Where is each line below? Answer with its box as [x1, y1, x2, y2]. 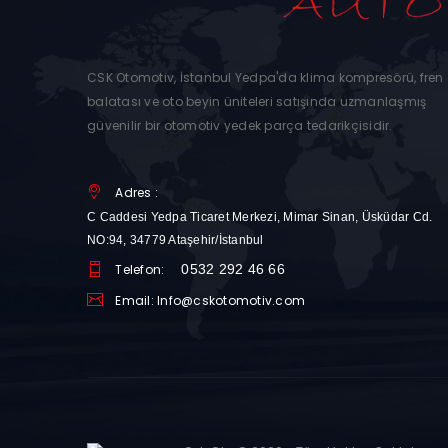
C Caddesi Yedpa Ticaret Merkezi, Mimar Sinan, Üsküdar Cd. [87, 210, 433, 225]
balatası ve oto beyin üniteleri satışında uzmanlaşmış [87, 93, 427, 111]
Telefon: [115, 261, 168, 279]
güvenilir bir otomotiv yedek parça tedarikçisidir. [87, 117, 393, 135]
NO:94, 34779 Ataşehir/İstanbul [87, 233, 264, 248]
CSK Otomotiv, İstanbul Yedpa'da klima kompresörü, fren [87, 69, 444, 87]
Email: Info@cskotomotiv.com [115, 292, 305, 310]
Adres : [115, 184, 162, 202]
